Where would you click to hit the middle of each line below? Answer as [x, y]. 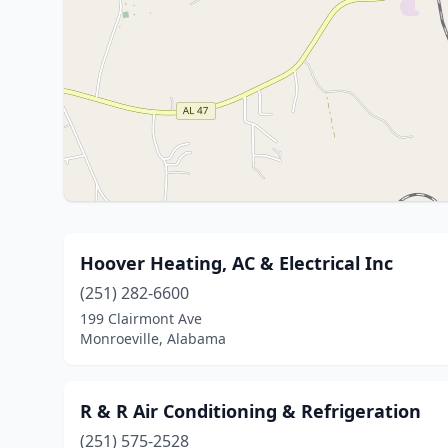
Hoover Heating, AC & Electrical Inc [236, 263]
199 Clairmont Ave [141, 318]
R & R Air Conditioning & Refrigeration [250, 411]
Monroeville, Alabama [153, 338]
